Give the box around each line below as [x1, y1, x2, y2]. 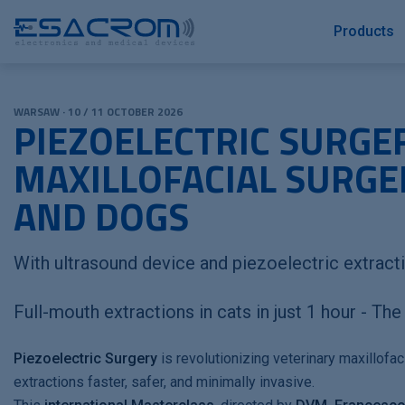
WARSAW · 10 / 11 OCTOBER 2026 [14, 103, 183, 120]
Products [334, 23, 394, 40]
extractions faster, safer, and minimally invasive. [14, 373, 315, 391]
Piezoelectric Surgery [14, 350, 161, 367]
